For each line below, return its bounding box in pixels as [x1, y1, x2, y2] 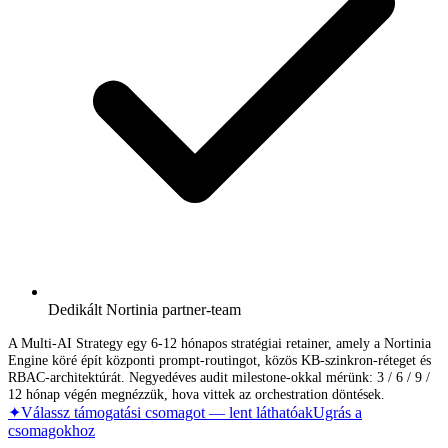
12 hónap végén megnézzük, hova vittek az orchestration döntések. [8, 385, 385, 402]
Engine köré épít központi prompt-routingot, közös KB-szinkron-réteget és [8, 351, 431, 368]
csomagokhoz [8, 421, 95, 439]
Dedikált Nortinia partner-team [48, 300, 241, 318]
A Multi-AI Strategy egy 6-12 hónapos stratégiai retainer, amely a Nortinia [8, 334, 431, 351]
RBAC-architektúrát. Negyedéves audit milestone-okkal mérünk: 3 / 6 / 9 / [8, 368, 430, 385]
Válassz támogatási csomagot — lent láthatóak [21, 403, 313, 421]
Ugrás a [313, 403, 362, 421]
